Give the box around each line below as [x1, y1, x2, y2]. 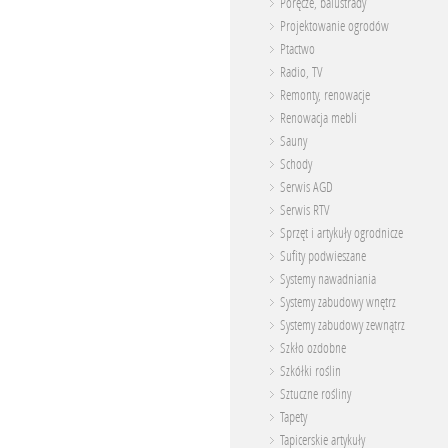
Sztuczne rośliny [280, 386, 351, 403]
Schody [280, 156, 312, 173]
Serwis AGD [280, 179, 333, 196]
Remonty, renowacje [280, 87, 370, 104]
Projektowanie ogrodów [280, 18, 389, 35]
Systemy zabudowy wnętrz [280, 294, 396, 311]
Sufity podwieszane [280, 248, 366, 265]
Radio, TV [280, 64, 322, 81]
